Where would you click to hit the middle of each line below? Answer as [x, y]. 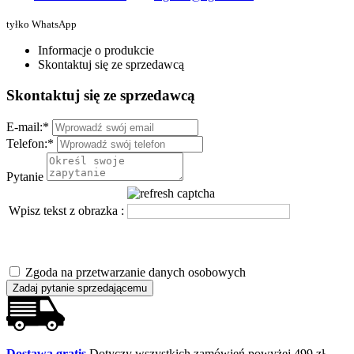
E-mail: [24, 126]
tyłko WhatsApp [41, 24]
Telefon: [27, 143]
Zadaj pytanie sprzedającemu [80, 288]
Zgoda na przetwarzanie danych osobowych [136, 272]
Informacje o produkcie [96, 51]
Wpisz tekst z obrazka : [66, 210]
